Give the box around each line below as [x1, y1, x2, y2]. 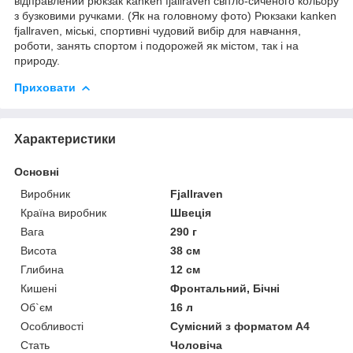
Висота [20, 243, 57, 257]
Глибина [20, 262, 64, 276]
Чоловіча [170, 338, 223, 351]
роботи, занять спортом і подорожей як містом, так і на [14, 39, 299, 52]
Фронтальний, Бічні [170, 281, 281, 295]
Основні [14, 165, 59, 178]
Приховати [14, 80, 76, 94]
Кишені [20, 281, 57, 295]
